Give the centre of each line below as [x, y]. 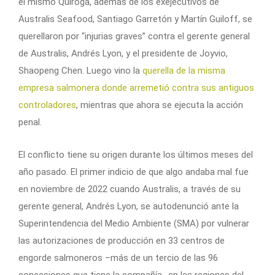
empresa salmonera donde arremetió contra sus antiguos [136, 87]
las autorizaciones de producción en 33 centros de [122, 240]
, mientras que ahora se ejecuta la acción [160, 105]
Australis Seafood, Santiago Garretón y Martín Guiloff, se [135, 19]
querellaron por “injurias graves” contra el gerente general [134, 36]
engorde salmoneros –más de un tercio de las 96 [118, 258]
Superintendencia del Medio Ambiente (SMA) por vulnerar [134, 223]
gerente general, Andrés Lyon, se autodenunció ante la [129, 206]
